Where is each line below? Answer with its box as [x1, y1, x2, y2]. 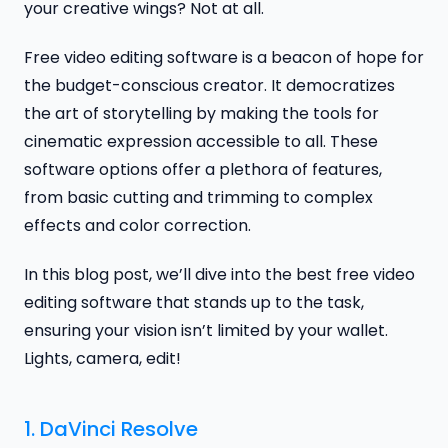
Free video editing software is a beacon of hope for [24, 45, 424, 69]
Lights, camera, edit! [24, 346, 181, 370]
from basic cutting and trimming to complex [24, 185, 373, 209]
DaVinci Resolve [40, 414, 198, 443]
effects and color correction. [24, 213, 251, 237]
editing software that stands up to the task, [24, 290, 364, 314]
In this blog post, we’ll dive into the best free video [24, 262, 415, 286]
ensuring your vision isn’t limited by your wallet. [24, 318, 388, 342]
